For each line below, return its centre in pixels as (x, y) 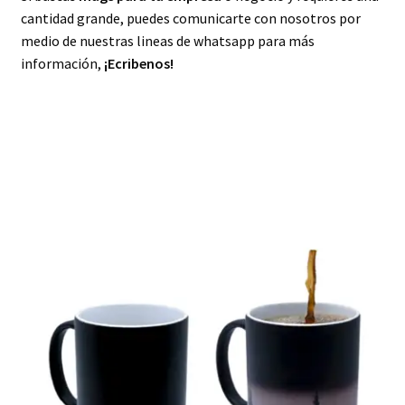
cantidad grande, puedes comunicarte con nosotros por (190, 18)
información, (62, 63)
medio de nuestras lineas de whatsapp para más (167, 40)
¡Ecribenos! (138, 63)
